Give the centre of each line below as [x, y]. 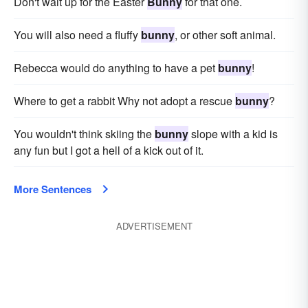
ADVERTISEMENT [154, 226]
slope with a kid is [233, 134]
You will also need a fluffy [77, 35]
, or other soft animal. [225, 35]
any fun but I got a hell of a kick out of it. [109, 150]
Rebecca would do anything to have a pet [116, 68]
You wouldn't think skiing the [84, 134]
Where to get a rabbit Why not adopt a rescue [124, 101]
